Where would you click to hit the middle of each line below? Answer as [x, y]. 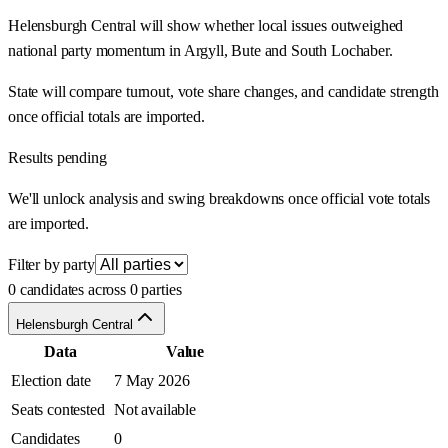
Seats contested [58, 410]
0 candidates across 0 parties [95, 290]
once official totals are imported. [106, 117]
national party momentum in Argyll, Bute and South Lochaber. [200, 51]
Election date [51, 381]
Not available [155, 410]
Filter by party [51, 265]
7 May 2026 [152, 381]
